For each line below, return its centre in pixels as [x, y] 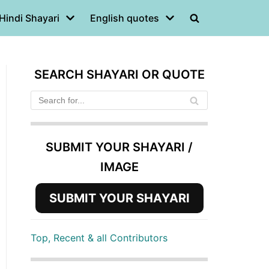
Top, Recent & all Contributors [99, 238]
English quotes [125, 18]
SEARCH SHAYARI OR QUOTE [119, 74]
